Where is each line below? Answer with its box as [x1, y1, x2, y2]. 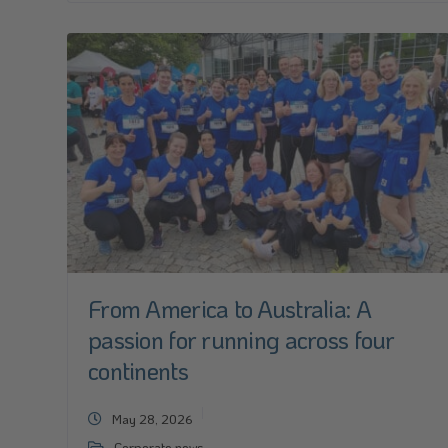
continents [88, 355, 188, 386]
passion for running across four [88, 324, 395, 355]
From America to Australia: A [88, 293, 371, 324]
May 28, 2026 [112, 410, 193, 427]
